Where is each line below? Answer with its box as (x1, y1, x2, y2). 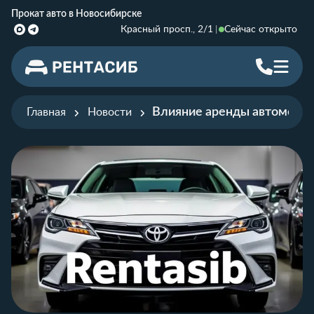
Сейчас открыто (224, 25, 297, 34)
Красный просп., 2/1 (121, 25, 213, 34)
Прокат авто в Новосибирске (11, 9, 142, 19)
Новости (88, 107, 132, 118)
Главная (27, 107, 66, 118)
